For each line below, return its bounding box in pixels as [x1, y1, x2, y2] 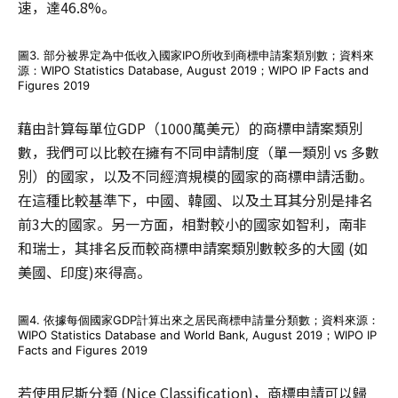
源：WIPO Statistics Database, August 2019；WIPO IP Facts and [18, 63, 369, 77]
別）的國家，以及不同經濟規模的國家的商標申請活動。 [18, 165, 373, 187]
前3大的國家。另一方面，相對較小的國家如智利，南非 [18, 213, 367, 235]
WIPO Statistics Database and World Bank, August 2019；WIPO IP [18, 328, 377, 342]
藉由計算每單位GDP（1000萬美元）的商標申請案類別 [18, 117, 362, 139]
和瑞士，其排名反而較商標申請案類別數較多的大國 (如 [18, 237, 368, 259]
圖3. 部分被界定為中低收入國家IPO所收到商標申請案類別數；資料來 [18, 48, 374, 62]
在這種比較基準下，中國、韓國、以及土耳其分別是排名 [18, 189, 373, 211]
